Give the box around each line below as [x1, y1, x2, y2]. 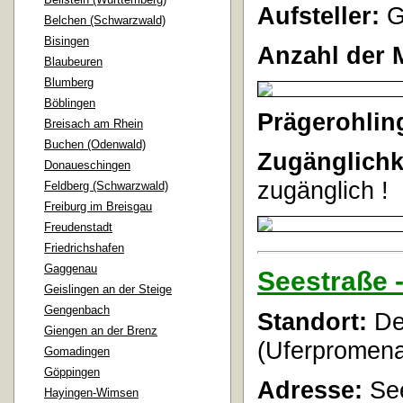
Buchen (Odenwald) [44, 138, 146, 152]
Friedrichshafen [44, 241, 124, 255]
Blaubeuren [44, 55, 103, 69]
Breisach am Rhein [44, 117, 143, 131]
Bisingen [44, 34, 89, 49]
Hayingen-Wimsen [44, 386, 139, 400]
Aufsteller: [257, 2, 380, 31]
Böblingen [44, 96, 95, 111]
